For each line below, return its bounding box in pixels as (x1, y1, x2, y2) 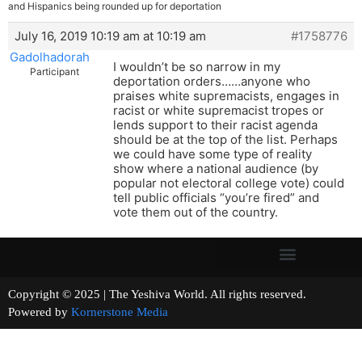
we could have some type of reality (113, 146, 312, 162)
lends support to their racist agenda (113, 117, 318, 133)
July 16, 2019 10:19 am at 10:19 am (15, 28, 206, 44)
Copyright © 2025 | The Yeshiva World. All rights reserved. (8, 288, 351, 301)
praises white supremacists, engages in (113, 88, 339, 104)
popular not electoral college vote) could (113, 175, 344, 192)
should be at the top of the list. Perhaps (113, 132, 338, 148)
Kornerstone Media (71, 305, 168, 319)
